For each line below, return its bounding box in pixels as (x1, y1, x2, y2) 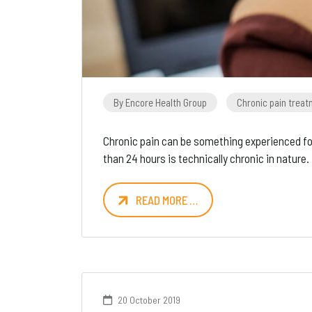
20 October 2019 (116, 294, 180, 306)
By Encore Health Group (114, 96, 207, 109)
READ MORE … (136, 193, 198, 207)
